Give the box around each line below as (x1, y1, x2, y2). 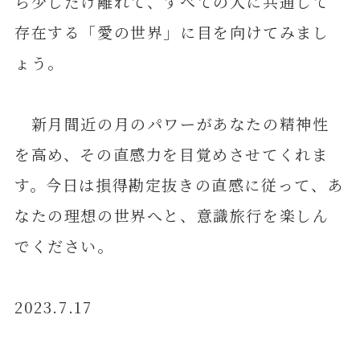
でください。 (14, 235, 114, 257)
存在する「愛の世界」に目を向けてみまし (14, 21, 329, 43)
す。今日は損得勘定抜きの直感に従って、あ (14, 174, 345, 196)
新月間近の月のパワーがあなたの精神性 (14, 112, 329, 135)
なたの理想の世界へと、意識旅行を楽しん (14, 204, 329, 227)
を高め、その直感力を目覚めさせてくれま (14, 143, 329, 166)
